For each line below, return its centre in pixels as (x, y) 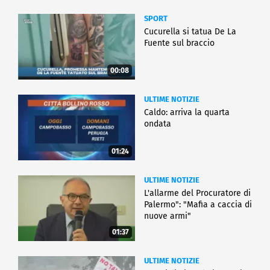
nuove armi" (168, 216)
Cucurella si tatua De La (190, 32)
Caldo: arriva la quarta (187, 113)
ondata (158, 124)
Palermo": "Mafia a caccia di (198, 205)
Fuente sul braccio (179, 43)
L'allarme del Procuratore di (197, 193)
